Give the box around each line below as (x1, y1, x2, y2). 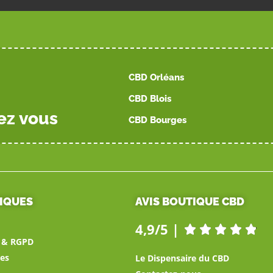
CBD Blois (129, 93, 172, 104)
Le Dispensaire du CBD (135, 252, 229, 264)
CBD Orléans (129, 71, 185, 83)
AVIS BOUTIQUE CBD (135, 194, 244, 208)
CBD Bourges (129, 114, 187, 126)
